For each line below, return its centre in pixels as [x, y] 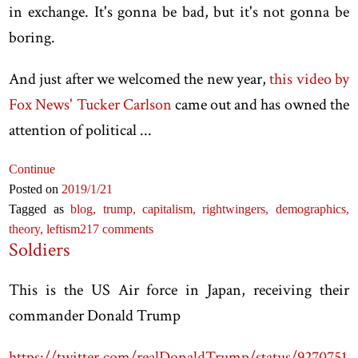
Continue [32, 169]
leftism [64, 229]
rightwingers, [239, 209]
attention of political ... [81, 130]
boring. [32, 37]
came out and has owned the [260, 104]
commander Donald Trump [95, 315]
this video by [309, 79]
